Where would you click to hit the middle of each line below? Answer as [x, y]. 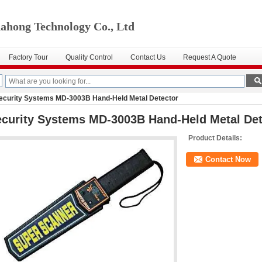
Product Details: [215, 138]
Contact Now [228, 159]
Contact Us [148, 57]
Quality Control [89, 57]
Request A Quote [210, 57]
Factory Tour [28, 57]
